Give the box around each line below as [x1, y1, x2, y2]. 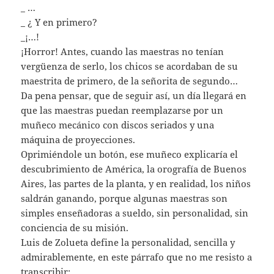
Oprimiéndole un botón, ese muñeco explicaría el [21, 147, 239, 160]
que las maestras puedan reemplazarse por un [21, 103, 224, 116]
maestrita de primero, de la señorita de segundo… [21, 74, 239, 87]
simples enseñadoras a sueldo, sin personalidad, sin [21, 206, 249, 219]
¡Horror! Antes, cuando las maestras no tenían [21, 45, 224, 57]
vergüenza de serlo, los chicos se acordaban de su [21, 59, 239, 72]
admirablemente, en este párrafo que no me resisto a [21, 250, 253, 263]
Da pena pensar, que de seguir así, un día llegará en [21, 89, 247, 102]
